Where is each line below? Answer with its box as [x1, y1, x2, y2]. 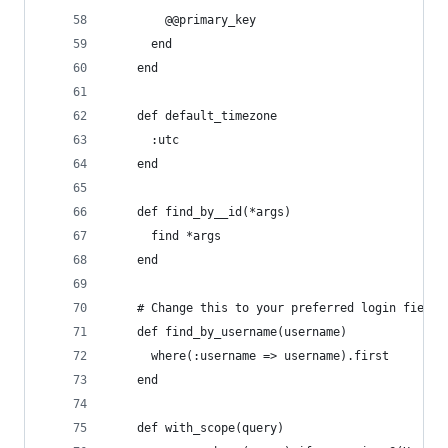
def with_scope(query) [109, 421, 284, 435]
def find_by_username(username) [109, 325, 347, 339]
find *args [109, 229, 221, 243]
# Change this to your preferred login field [109, 301, 438, 315]
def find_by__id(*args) [109, 205, 291, 219]
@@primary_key [109, 13, 256, 27]
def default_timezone [109, 109, 277, 123]
